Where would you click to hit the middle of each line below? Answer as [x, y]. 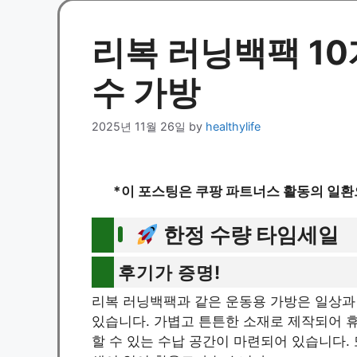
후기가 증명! [169, 273]
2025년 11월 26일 [139, 127]
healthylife [233, 127]
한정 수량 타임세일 [249, 235]
